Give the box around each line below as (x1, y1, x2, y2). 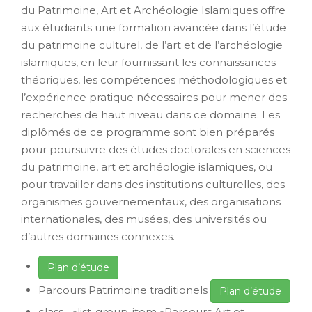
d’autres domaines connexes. (21, 229, 175, 243)
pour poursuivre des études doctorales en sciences (21, 142, 290, 156)
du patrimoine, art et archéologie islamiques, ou (21, 159, 272, 173)
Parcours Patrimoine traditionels (38, 283, 210, 297)
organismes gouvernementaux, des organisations (21, 194, 281, 208)
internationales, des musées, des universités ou (21, 212, 267, 226)
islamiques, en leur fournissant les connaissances (21, 55, 276, 69)
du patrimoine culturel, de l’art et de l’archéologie (21, 38, 283, 52)
